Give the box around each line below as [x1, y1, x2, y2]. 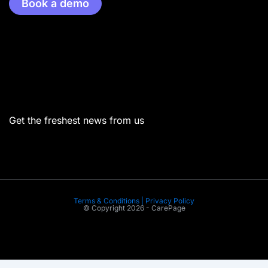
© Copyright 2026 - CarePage [83, 203, 185, 212]
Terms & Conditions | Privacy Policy [74, 196, 194, 205]
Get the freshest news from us [9, 114, 144, 126]
